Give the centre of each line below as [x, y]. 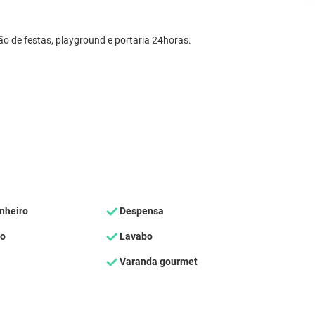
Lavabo [135, 236]
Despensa [140, 211]
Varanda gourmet [157, 262]
